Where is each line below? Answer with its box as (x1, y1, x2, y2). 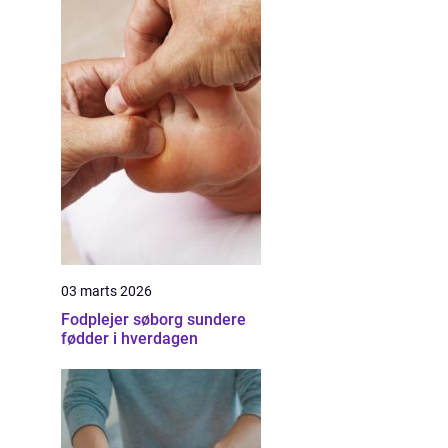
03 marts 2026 (61, 283, 152, 299)
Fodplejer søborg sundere (61, 310, 187, 329)
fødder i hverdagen (61, 329, 198, 348)
